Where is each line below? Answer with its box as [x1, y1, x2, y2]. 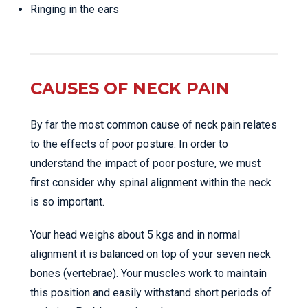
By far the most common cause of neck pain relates [30, 118, 277, 131]
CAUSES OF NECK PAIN [30, 78, 230, 98]
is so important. [30, 195, 104, 208]
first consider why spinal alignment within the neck [30, 176, 272, 189]
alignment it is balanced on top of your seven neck [30, 247, 271, 261]
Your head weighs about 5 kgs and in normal [30, 228, 240, 241]
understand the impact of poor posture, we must [30, 157, 261, 170]
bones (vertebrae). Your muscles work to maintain [30, 267, 267, 280]
